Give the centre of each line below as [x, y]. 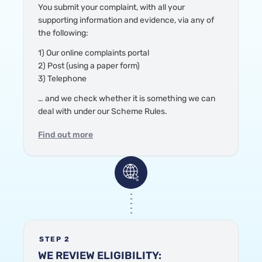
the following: [63, 33]
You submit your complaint [87, 7]
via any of [196, 20]
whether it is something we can [157, 98]
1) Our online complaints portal [94, 53]
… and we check [68, 98]
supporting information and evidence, [108, 20]
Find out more [65, 135]
